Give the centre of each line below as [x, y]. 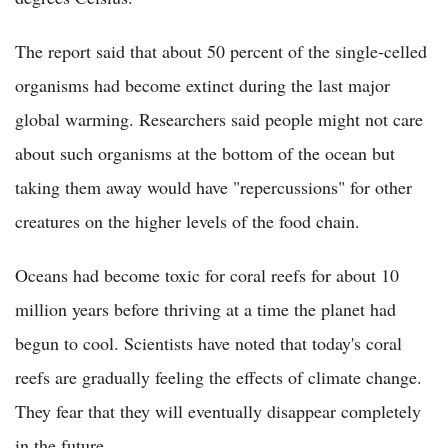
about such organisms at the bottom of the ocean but [205, 152]
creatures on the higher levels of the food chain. [187, 220]
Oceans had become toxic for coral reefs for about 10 [207, 274]
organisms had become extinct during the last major [202, 84]
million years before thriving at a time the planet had [205, 308]
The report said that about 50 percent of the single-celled [221, 50]
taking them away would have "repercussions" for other [213, 186]
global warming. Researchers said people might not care [219, 118]
